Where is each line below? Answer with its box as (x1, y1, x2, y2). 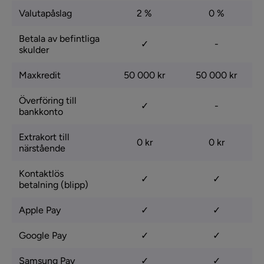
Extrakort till (19, 131, 70, 143)
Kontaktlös (19, 167, 64, 179)
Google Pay (19, 229, 67, 241)
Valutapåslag (19, 7, 72, 19)
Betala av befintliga (19, 32, 100, 44)
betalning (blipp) (19, 179, 88, 190)
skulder (19, 44, 49, 55)
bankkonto (19, 105, 63, 117)
